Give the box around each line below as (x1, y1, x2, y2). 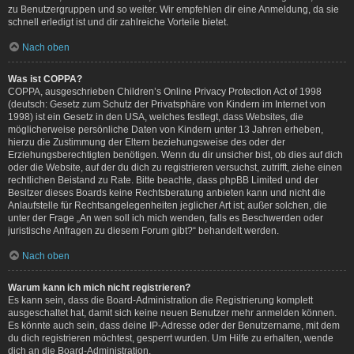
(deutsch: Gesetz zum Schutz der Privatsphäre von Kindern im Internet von (8, 98, 326, 110)
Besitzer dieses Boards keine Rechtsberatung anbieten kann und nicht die (8, 186, 326, 198)
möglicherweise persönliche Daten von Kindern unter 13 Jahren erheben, (8, 123, 323, 135)
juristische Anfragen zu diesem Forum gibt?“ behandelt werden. (8, 224, 279, 236)
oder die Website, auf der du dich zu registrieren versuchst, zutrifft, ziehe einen (8, 161, 342, 173)
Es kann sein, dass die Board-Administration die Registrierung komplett (8, 294, 313, 306)
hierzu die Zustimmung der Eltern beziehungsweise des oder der (8, 136, 285, 148)
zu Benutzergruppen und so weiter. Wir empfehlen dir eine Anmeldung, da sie (8, 3, 339, 15)
